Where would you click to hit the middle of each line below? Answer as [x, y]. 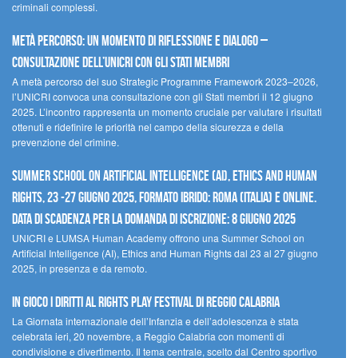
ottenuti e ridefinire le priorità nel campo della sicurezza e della [148, 127]
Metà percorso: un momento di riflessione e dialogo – [140, 41]
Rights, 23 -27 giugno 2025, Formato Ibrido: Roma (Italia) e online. [164, 198]
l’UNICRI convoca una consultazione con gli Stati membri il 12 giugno [163, 97]
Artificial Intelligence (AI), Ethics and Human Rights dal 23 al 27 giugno [165, 253]
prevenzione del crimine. [66, 142]
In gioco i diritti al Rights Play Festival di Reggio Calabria [146, 302]
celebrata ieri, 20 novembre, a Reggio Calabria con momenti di [148, 336]
